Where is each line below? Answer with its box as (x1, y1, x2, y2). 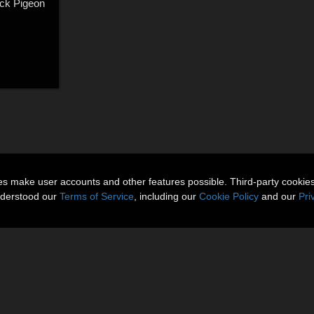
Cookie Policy (199, 191, 259, 202)
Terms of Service (60, 191, 134, 202)
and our (259, 191, 299, 202)
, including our (134, 191, 199, 202)
